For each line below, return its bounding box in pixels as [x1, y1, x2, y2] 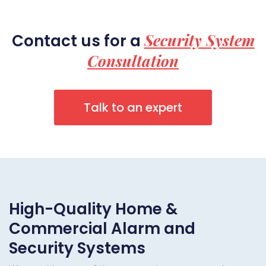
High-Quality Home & [9, 198, 178, 220]
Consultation [87, 50, 179, 72]
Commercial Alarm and [9, 218, 195, 240]
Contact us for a [11, 30, 144, 52]
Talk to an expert [84, 99, 182, 116]
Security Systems [9, 237, 145, 259]
